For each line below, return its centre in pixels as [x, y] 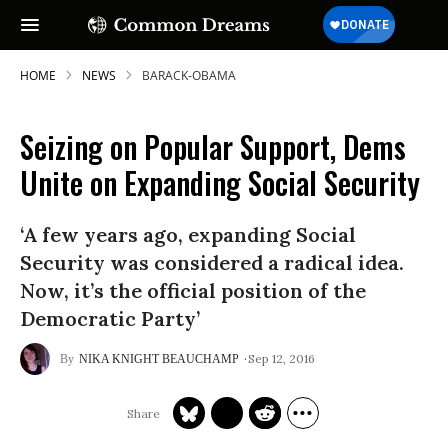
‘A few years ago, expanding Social [188, 234]
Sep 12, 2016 [281, 358]
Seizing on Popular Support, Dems [213, 146]
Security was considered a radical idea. [212, 262]
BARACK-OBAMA [189, 75]
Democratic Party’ [110, 318]
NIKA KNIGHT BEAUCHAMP [159, 359]
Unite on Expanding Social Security [220, 182]
